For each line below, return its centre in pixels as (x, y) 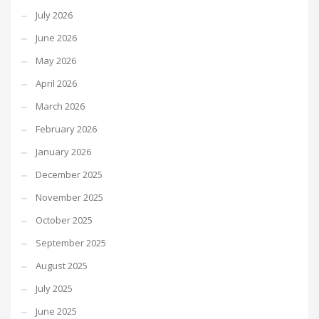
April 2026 (56, 83)
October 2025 (64, 220)
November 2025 (69, 197)
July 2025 (54, 288)
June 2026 (56, 38)
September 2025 (71, 243)
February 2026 (66, 129)
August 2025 (62, 266)
